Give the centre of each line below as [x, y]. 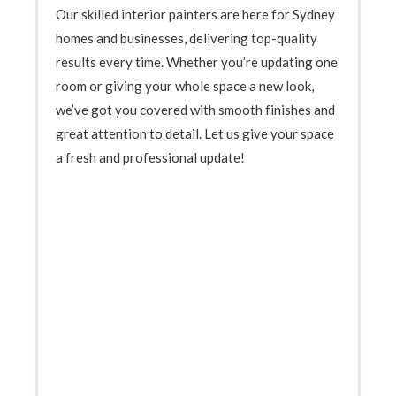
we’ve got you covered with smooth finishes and [195, 110]
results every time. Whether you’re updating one [197, 62]
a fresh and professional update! [150, 158]
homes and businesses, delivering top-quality [187, 38]
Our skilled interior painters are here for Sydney [195, 15]
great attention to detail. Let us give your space [195, 134]
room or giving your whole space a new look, [185, 86]
